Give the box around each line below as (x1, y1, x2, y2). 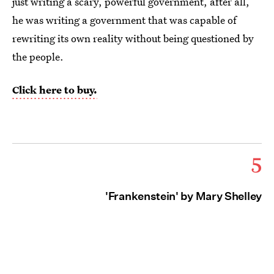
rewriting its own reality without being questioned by (12, 31, 254, 46)
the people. (12, 50, 64, 64)
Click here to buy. (12, 83, 97, 97)
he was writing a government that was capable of (12, 13, 237, 28)
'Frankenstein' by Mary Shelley (105, 190, 262, 203)
